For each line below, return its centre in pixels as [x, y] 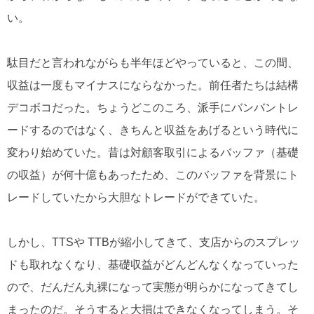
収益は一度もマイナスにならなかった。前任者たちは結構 [153, 86]
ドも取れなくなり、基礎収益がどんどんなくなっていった [153, 265]
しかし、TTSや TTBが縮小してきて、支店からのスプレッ [153, 243]
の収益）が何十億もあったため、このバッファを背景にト [153, 175]
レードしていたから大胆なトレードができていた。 [136, 198]
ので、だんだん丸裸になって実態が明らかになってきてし [153, 287]
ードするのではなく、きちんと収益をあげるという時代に [153, 130]
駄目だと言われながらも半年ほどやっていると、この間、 [153, 63]
